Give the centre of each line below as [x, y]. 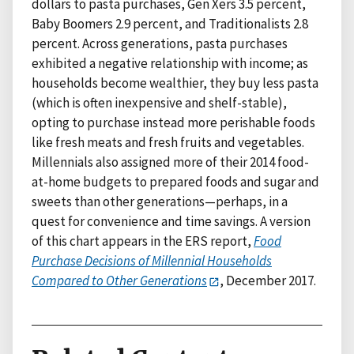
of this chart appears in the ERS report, [143, 241]
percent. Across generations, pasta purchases [160, 44]
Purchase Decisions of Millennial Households [152, 261]
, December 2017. [268, 281]
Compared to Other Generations [119, 281]
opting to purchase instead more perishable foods [173, 123]
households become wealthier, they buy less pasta [175, 83]
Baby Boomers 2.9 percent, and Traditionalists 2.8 [170, 24]
